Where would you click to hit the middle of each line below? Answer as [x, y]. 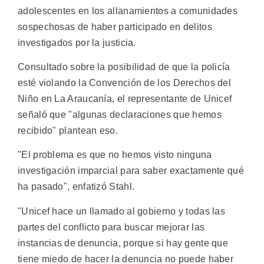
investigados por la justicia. [77, 42]
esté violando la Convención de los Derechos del [125, 82]
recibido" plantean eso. [68, 130]
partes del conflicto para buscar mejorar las [111, 227]
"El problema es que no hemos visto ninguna [115, 155]
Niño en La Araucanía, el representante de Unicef [125, 98]
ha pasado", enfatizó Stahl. [76, 187]
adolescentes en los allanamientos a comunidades [128, 11]
